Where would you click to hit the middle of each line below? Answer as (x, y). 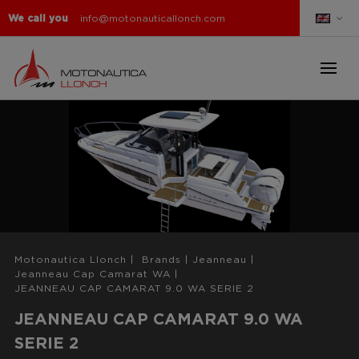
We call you (38, 18)
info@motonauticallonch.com (153, 18)
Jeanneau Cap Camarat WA (92, 274)
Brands (161, 260)
